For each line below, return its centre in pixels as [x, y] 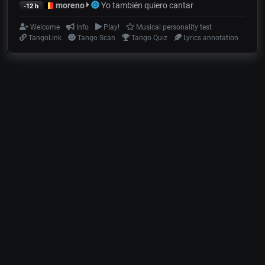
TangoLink [44, 38]
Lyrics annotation [210, 38]
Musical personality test [173, 27]
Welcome [44, 27]
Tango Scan [95, 38]
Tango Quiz [149, 38]
